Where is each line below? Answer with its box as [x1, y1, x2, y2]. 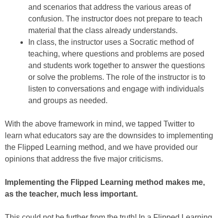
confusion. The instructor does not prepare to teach [28, 15, 202, 23]
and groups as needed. [28, 96, 108, 105]
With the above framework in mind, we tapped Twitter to [5, 120, 195, 128]
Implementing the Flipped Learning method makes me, [5, 178, 205, 186]
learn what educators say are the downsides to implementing [5, 131, 213, 140]
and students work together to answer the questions [28, 61, 205, 70]
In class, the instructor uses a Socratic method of [28, 38, 194, 46]
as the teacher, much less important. [5, 190, 138, 198]
